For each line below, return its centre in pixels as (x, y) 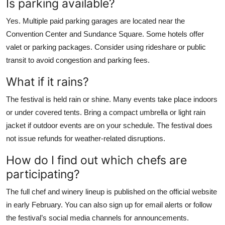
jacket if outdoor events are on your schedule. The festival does (109, 125)
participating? (43, 174)
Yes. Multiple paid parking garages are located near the (95, 21)
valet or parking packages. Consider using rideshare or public (106, 47)
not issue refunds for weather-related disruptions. (86, 138)
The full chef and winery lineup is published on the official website (111, 191)
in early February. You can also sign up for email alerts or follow (109, 204)
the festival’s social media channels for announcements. (97, 217)
